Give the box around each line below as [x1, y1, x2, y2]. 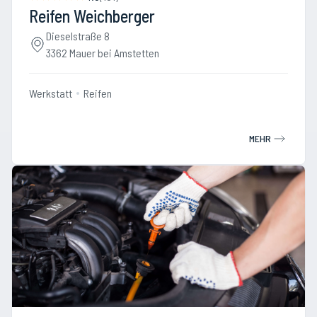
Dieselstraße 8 [46, 29, 110, 42]
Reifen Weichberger [29, 6, 155, 26]
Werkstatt [29, 86, 72, 100]
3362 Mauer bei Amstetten [46, 46, 159, 59]
